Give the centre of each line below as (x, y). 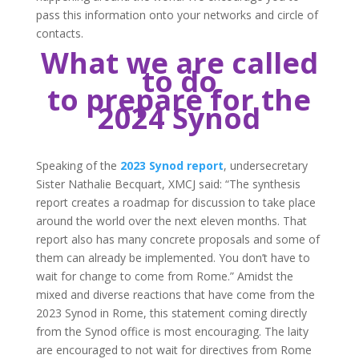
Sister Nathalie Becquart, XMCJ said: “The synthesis (168, 184)
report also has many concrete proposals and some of (177, 239)
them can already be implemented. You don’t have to (173, 257)
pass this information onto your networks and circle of (177, 14)
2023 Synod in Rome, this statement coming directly (171, 313)
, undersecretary (265, 165)
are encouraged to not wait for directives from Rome (173, 349)
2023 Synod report (171, 165)
